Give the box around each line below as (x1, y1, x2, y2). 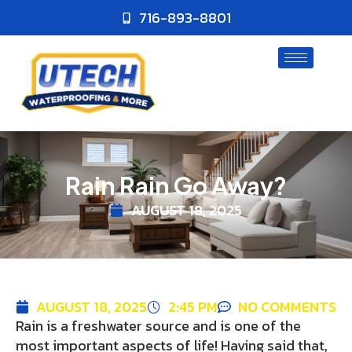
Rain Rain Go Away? (65, 170, 287, 201)
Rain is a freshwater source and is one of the (16, 315, 301, 337)
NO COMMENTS (237, 296, 336, 318)
